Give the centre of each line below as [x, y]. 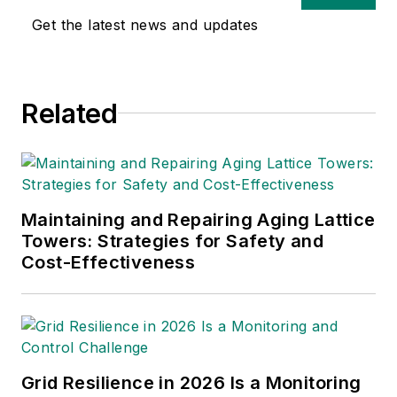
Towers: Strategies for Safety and [173, 241]
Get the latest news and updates [145, 24]
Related [70, 113]
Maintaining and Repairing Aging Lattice [198, 219]
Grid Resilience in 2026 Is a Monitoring [191, 382]
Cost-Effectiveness [109, 262]
